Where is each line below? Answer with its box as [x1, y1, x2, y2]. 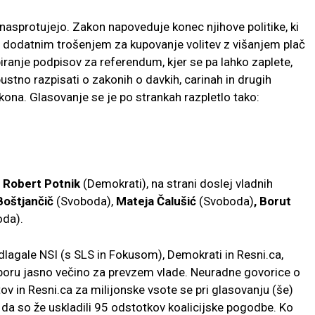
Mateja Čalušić [116, 193, 196, 208]
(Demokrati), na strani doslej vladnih [83, 176, 273, 191]
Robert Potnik [3, 176, 83, 191]
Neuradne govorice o [191, 264, 300, 279]
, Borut [254, 193, 291, 208]
